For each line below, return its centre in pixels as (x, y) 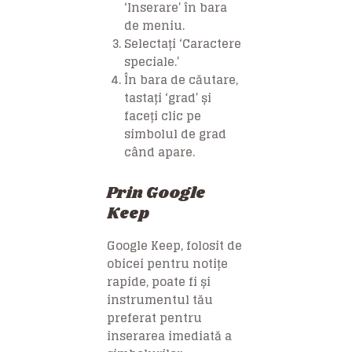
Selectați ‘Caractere (183, 43)
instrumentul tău (160, 299)
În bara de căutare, (181, 79)
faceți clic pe (163, 115)
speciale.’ (152, 61)
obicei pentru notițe (167, 263)
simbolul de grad (176, 134)
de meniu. (155, 25)
